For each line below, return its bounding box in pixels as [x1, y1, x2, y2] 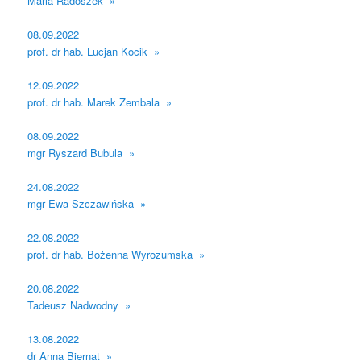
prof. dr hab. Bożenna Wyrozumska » [27, 247, 205, 263]
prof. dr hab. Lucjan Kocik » [27, 43, 160, 59]
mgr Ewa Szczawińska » [27, 196, 147, 212]
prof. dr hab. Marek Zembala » [27, 93, 172, 110]
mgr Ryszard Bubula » [27, 144, 135, 160]
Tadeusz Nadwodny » [27, 297, 131, 313]
